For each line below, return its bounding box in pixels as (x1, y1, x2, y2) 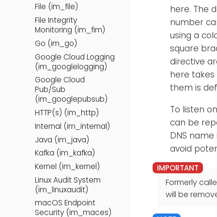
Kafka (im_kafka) (35, 148, 95, 158)
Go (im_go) (35, 38, 77, 48)
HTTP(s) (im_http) (35, 108, 99, 118)
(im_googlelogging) (35, 61, 107, 72)
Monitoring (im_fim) (35, 25, 105, 35)
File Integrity (35, 15, 77, 26)
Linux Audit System (35, 174, 101, 185)
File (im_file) (35, 1, 78, 12)
